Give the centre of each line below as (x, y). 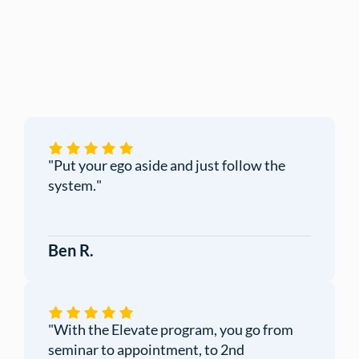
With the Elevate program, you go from (173, 330)
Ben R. (71, 250)
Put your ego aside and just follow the (169, 165)
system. (72, 186)
